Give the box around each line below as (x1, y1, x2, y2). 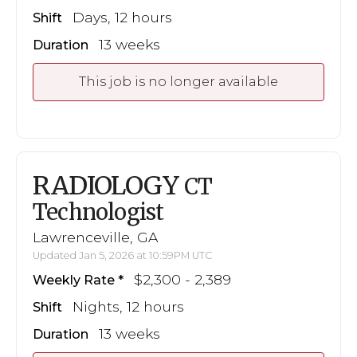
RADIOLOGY (33, 170, 184, 202)
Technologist (33, 198, 164, 226)
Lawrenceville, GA (33, 228, 158, 245)
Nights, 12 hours (73, 297, 184, 315)
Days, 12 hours (73, 9, 172, 26)
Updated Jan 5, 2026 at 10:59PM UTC (33, 249, 213, 261)
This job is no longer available (79, 74, 278, 90)
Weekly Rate (33, 272, 115, 288)
